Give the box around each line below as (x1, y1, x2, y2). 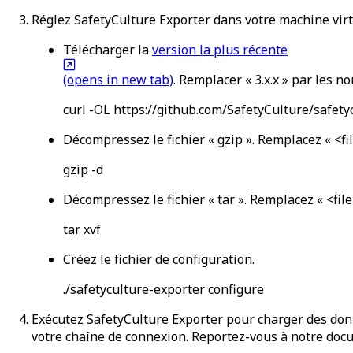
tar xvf (63, 220, 101, 238)
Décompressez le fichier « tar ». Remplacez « (63, 190, 323, 208)
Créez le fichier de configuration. (63, 250, 255, 268)
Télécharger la (63, 40, 149, 58)
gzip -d (63, 160, 103, 178)
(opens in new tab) (63, 70, 173, 88)
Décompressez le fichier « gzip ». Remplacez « (63, 130, 331, 148)
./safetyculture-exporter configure (63, 280, 264, 298)
